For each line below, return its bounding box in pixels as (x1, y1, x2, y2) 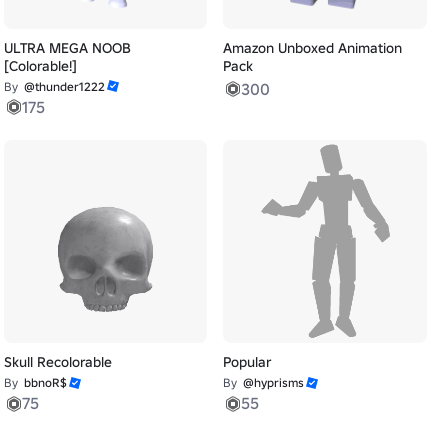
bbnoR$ (23, 375, 67, 391)
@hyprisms (243, 375, 305, 391)
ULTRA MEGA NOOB (3, 38, 131, 57)
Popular (223, 353, 272, 372)
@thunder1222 (23, 78, 105, 94)
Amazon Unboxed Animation (223, 38, 403, 57)
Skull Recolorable (3, 353, 112, 372)
